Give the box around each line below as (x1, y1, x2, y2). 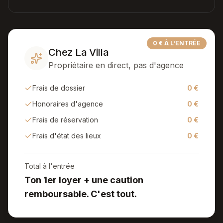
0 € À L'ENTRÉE (153, 39, 201, 47)
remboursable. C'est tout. (24, 189, 137, 199)
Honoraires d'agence (32, 100, 103, 108)
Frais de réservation (32, 115, 98, 124)
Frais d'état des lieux (32, 131, 101, 140)
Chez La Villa (48, 46, 109, 58)
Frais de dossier (32, 84, 85, 92)
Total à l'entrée (24, 162, 75, 170)
